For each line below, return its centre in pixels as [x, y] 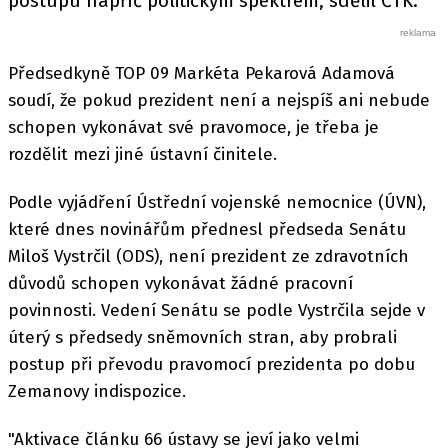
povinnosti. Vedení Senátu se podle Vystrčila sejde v [216, 310]
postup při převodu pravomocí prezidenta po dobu [211, 364]
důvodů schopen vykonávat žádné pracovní [180, 283]
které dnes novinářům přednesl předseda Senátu [207, 229]
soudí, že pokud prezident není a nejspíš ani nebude [219, 100]
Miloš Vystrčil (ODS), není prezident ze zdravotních [208, 256]
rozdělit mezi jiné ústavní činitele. [142, 154]
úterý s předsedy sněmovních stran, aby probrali [202, 337]
